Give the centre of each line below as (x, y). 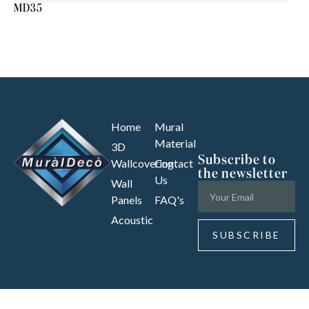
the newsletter (243, 174)
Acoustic (132, 220)
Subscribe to (237, 160)
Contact (174, 163)
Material (175, 143)
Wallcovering (142, 163)
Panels (126, 200)
